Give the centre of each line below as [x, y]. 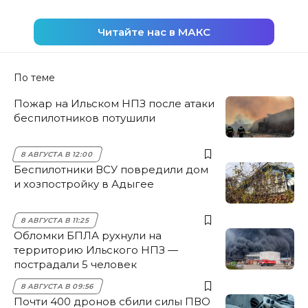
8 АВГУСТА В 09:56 [58, 286]
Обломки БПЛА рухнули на [88, 235]
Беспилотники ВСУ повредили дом [111, 169]
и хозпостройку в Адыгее [84, 184]
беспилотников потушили [85, 118]
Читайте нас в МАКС [154, 32]
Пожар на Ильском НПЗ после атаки [114, 103]
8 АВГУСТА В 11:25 [55, 220]
